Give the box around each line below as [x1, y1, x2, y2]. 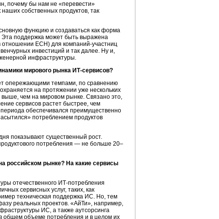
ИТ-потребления [58, 179, 105, 186]
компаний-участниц [63, 41, 117, 47]
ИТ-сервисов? [72, 67, 113, 74]
